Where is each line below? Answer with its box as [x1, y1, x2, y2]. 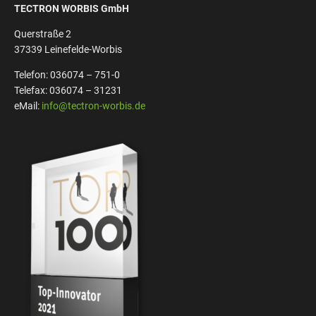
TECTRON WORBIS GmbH [14, 2, 129, 14]
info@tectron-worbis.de [42, 99, 145, 111]
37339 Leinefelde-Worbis [14, 43, 122, 55]
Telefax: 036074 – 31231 [14, 84, 122, 96]
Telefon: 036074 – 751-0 [14, 68, 120, 80]
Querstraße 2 [14, 28, 71, 39]
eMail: [14, 99, 42, 111]
